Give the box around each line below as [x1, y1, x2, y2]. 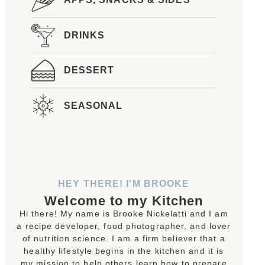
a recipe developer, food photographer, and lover [17, 221, 231, 231]
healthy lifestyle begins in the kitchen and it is [24, 245, 224, 256]
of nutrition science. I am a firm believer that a [22, 233, 225, 243]
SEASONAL [63, 100, 123, 111]
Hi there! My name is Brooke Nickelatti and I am [19, 208, 228, 218]
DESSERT [63, 65, 115, 76]
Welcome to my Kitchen [44, 193, 203, 208]
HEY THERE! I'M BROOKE [58, 178, 190, 189]
